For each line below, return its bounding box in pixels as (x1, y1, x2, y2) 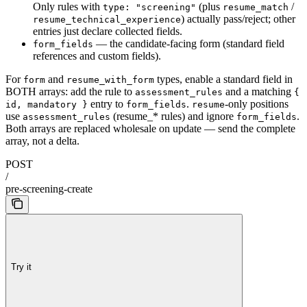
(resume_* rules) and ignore (110, 110, 236, 123)
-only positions (225, 98, 288, 110)
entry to (88, 98, 126, 110)
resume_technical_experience (33, 14, 181, 25)
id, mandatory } (5, 99, 88, 110)
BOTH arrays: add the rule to (5, 86, 135, 98)
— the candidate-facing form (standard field (93, 38, 284, 50)
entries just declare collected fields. (33, 25, 182, 38)
